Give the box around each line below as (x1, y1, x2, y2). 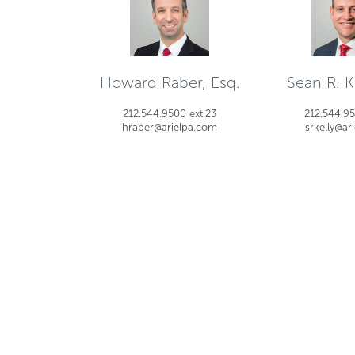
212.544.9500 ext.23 (123, 108, 217, 120)
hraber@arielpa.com (122, 121, 218, 133)
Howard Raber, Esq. (99, 73, 240, 92)
